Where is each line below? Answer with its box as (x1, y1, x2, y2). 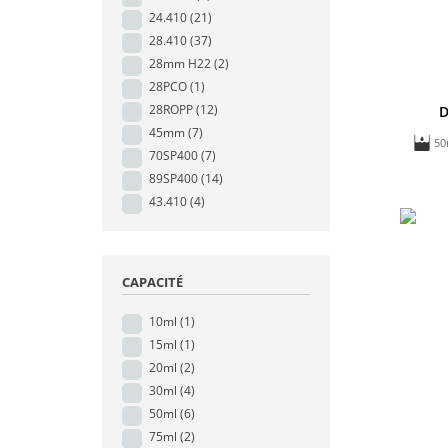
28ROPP (149, 101, 193, 118)
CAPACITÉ (122, 273, 183, 291)
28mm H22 (149, 55, 211, 72)
